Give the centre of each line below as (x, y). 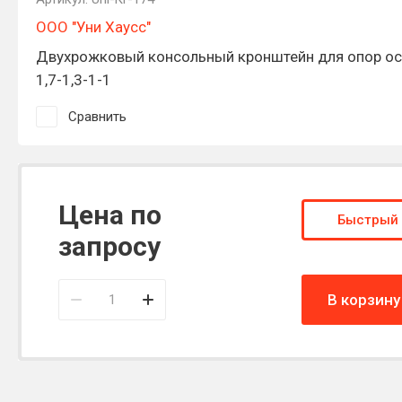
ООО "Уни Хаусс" (93, 26)
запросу (109, 246)
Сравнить (97, 116)
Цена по (110, 214)
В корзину (363, 299)
